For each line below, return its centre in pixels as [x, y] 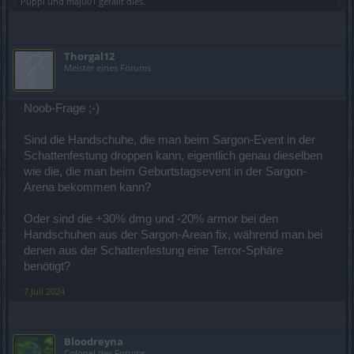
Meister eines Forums [107, 68]
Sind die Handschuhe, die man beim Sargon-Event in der [169, 140]
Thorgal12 [89, 56]
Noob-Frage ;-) [62, 109]
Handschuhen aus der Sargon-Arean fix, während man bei [173, 235]
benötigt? [47, 267]
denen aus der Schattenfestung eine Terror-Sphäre [153, 251]
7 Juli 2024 [44, 292]
